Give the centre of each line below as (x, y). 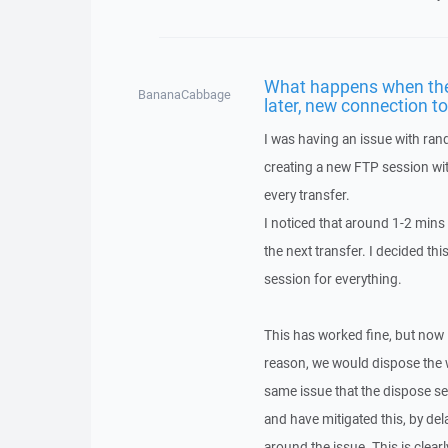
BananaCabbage (185, 94)
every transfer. (306, 195)
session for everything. (332, 279)
